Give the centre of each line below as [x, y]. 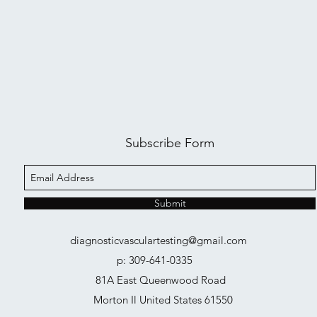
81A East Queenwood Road [162, 280]
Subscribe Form [170, 143]
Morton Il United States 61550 [162, 300]
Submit [170, 203]
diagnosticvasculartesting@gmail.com [158, 240]
